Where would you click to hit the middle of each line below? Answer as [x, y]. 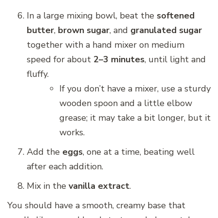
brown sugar [84, 30]
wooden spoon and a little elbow [126, 103]
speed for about [60, 60]
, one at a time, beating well [139, 152]
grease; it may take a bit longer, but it [135, 118]
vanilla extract [99, 186]
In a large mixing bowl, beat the [92, 16]
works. [72, 133]
